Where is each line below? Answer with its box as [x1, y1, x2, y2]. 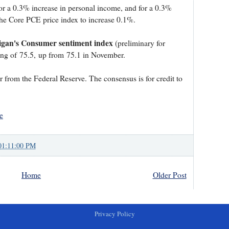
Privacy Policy [94, 209, 135, 218]
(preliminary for [112, 38, 165, 49]
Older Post [152, 170, 187, 180]
